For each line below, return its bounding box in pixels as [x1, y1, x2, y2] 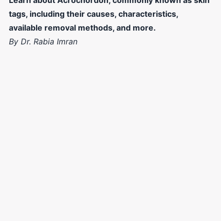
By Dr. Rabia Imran [8, 36, 77, 46]
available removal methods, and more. [8, 22, 156, 33]
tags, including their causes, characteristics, [8, 8, 178, 19]
